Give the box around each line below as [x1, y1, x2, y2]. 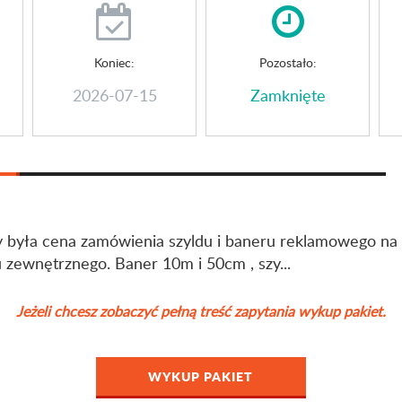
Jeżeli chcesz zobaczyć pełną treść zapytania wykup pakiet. [16, 301, 386, 321]
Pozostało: [258, 54, 317, 71]
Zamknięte [249, 84, 326, 106]
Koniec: [94, 54, 135, 71]
